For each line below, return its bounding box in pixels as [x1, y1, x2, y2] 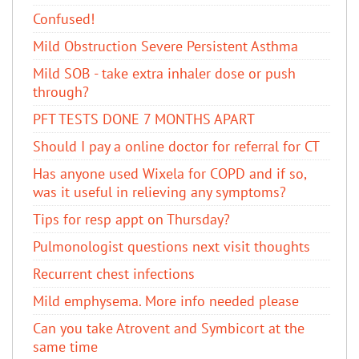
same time [33, 337, 98, 356]
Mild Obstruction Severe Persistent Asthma [33, 36, 298, 55]
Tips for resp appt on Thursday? [33, 209, 230, 228]
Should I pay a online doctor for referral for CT [33, 136, 320, 155]
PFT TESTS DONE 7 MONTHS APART [33, 109, 255, 128]
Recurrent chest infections [33, 264, 195, 283]
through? [33, 82, 89, 101]
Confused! [33, 9, 95, 28]
